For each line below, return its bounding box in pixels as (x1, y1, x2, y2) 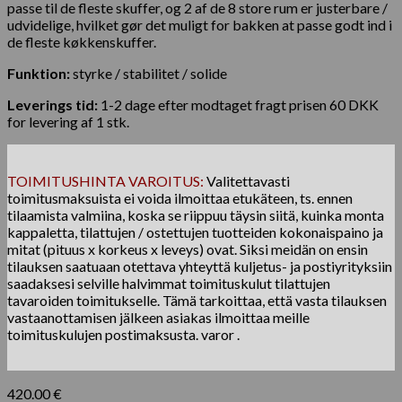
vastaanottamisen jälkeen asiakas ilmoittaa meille (7, 309, 310, 327)
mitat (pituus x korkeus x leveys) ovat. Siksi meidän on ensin (7, 240, 368, 258)
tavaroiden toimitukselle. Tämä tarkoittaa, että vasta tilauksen (7, 292, 387, 310)
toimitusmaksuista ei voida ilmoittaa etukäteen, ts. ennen (7, 189, 353, 207)
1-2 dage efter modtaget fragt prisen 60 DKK (98, 96, 379, 114)
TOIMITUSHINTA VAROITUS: (7, 172, 204, 190)
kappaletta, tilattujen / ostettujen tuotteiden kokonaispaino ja (7, 223, 383, 241)
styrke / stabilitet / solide (70, 65, 227, 83)
